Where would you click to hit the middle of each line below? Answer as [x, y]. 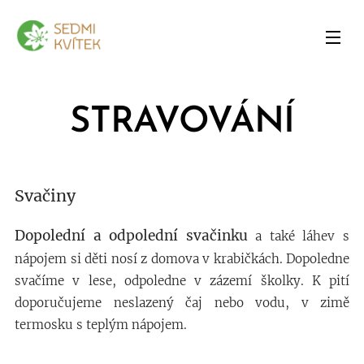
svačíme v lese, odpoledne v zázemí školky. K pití [182, 281]
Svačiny [45, 196]
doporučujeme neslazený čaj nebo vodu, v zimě [182, 303]
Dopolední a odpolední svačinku [131, 236]
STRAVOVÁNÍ [182, 123]
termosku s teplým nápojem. [101, 325]
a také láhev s [299, 236]
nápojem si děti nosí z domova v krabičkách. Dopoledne [182, 259]
